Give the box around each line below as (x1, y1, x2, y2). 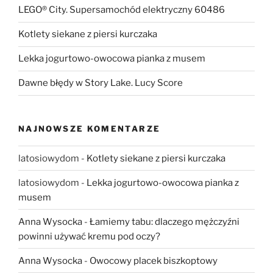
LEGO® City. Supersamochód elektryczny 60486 (18, 4, 225, 16)
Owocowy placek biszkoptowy (90, 255, 218, 266)
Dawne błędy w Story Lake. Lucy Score (18, 77, 183, 89)
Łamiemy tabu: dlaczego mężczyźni (90, 216, 239, 227)
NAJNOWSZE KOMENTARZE (18, 123, 161, 133)
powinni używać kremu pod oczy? (18, 230, 160, 242)
